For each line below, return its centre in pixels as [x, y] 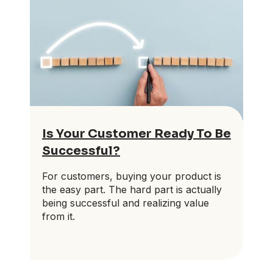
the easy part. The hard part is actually [132, 189]
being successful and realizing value [126, 203]
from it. [58, 216]
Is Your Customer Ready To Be [136, 133]
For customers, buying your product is [132, 176]
